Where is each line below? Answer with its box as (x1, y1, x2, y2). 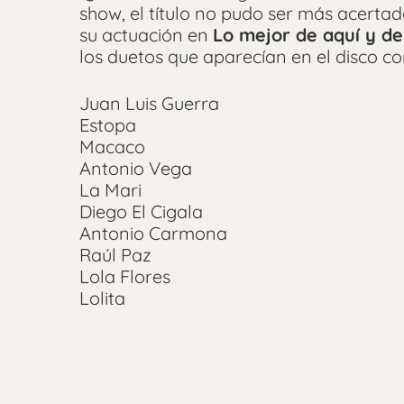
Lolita (79, 286, 125, 309)
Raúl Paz (79, 243, 151, 266)
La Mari (79, 178, 142, 201)
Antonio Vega (79, 156, 192, 179)
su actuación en (79, 23, 213, 46)
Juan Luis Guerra (79, 91, 219, 115)
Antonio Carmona (79, 221, 227, 244)
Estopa (79, 113, 136, 136)
